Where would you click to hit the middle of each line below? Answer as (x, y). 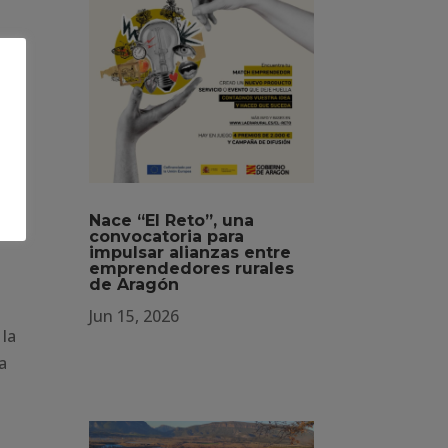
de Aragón (134, 285)
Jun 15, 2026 (134, 316)
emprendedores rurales (192, 269)
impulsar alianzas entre (190, 253)
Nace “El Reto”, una (172, 221)
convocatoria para (167, 237)
